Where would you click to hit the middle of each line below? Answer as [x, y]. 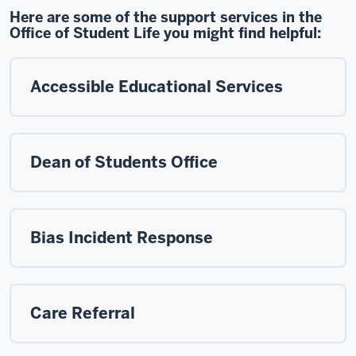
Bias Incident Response [122, 237]
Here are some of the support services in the [166, 17]
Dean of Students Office [124, 162]
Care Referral [83, 313]
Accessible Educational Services [157, 86]
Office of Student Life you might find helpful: [165, 33]
